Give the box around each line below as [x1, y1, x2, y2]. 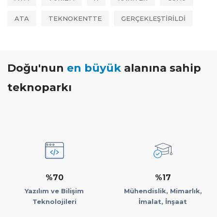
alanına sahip [121, 62, 201, 75]
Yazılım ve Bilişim [25, 187, 84, 195]
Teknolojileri [32, 198, 77, 205]
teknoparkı [7, 81, 72, 94]
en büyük [67, 62, 121, 75]
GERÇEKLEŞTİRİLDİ [121, 15, 186, 22]
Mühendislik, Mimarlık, [124, 187, 202, 195]
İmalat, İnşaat [139, 198, 187, 205]
